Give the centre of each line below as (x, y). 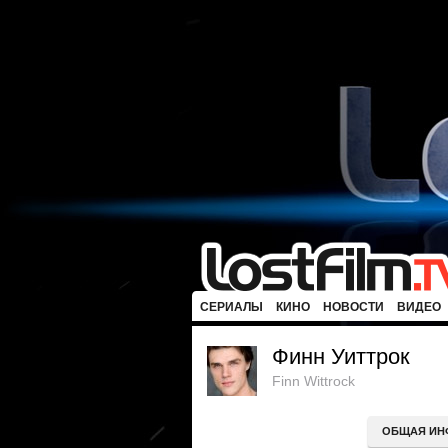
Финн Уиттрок (341, 356)
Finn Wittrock (313, 381)
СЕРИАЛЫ (231, 307)
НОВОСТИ (353, 307)
